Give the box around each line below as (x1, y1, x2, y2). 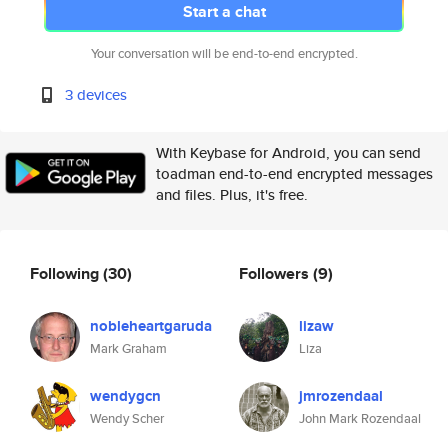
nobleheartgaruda (90, 315, 212, 337)
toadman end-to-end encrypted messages (156, 163, 433, 184)
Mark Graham (90, 339, 167, 358)
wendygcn (90, 385, 161, 407)
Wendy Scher (90, 409, 164, 428)
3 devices (65, 84, 128, 105)
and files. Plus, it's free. (156, 184, 308, 205)
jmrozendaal (299, 385, 383, 407)
